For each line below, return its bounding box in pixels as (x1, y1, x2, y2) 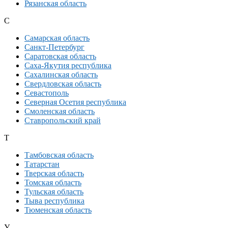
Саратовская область (24, 52, 96, 61)
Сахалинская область (24, 70, 98, 79)
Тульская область (24, 187, 83, 196)
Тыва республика (24, 196, 84, 206)
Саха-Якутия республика (24, 61, 111, 70)
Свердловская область (24, 79, 101, 89)
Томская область (24, 178, 81, 187)
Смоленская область (24, 107, 95, 116)
